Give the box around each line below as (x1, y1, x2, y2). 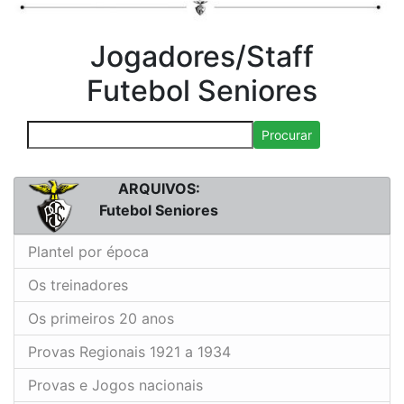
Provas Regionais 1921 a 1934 (28, 343, 231, 362)
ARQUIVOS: (117, 179, 200, 197)
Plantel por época (28, 243, 149, 262)
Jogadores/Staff (90, 38, 314, 74)
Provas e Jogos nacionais (28, 376, 203, 395)
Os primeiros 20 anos (28, 309, 174, 328)
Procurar (262, 126, 312, 142)
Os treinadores (28, 276, 128, 295)
